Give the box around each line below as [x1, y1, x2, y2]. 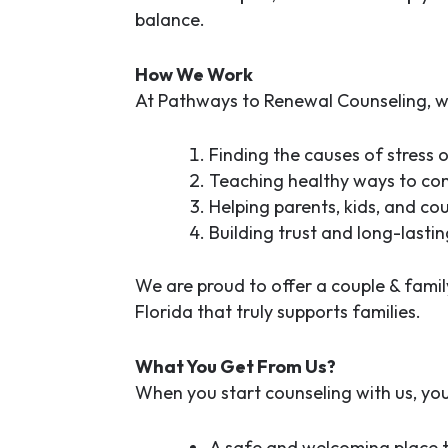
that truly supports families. [192, 300, 421, 324]
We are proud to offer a [134, 274, 331, 298]
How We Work [134, 62, 253, 86]
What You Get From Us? [134, 355, 336, 379]
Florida [134, 300, 193, 324]
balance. [134, 7, 205, 31]
